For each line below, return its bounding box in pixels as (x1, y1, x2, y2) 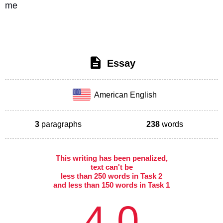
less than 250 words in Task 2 (61, 171, 162, 180)
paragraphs (39, 119, 82, 128)
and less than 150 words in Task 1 (53, 180, 170, 189)
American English (91, 90, 157, 99)
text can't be (90, 162, 133, 171)
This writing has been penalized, (55, 153, 168, 162)
